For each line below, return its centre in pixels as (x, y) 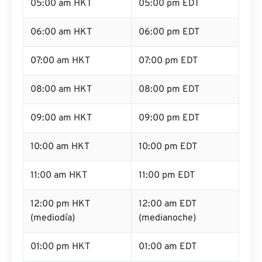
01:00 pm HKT (60, 247)
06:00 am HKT (61, 32)
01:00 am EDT (168, 247)
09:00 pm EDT (169, 118)
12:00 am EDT (168, 204)
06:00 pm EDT (169, 32)
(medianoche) (167, 218)
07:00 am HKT (60, 61)
